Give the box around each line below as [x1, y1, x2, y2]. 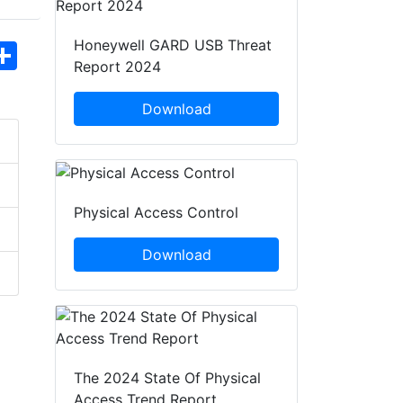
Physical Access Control [74, 203, 238, 222]
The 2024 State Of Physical [74, 369, 261, 388]
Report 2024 [74, 58, 161, 76]
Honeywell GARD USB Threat [74, 36, 272, 55]
